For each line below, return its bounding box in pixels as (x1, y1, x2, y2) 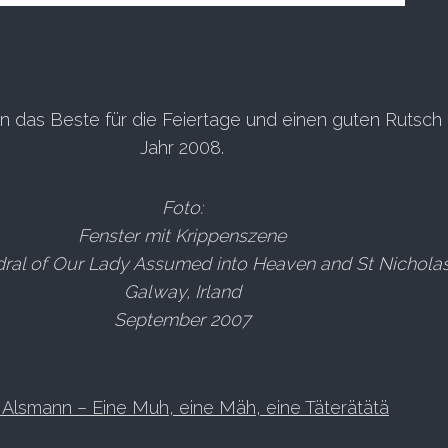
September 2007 (113, 309, 251, 330)
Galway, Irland (123, 281, 241, 302)
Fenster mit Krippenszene (78, 225, 286, 246)
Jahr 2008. (140, 137, 224, 158)
